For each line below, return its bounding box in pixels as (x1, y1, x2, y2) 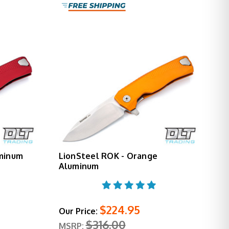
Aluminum (58, 161, 99, 171)
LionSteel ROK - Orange (58, 150, 157, 161)
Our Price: (58, 205, 98, 216)
